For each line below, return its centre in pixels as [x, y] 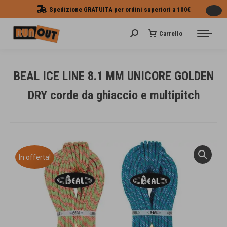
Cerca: [141, 35]
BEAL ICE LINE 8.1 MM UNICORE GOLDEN [113, 76]
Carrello [171, 33]
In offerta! [35, 157]
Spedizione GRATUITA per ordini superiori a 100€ [120, 9]
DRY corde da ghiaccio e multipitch [113, 95]
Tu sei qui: [131, 111]
